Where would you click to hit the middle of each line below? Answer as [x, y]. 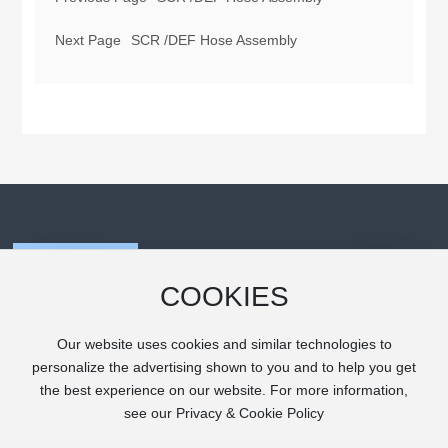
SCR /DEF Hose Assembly [213, 40]
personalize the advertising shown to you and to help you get [224, 367]
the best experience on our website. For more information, [224, 390]
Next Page [87, 40]
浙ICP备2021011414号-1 [92, 423]
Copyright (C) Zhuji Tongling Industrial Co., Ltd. [162, 400]
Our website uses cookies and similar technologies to [224, 344]
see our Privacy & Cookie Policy [224, 413]
